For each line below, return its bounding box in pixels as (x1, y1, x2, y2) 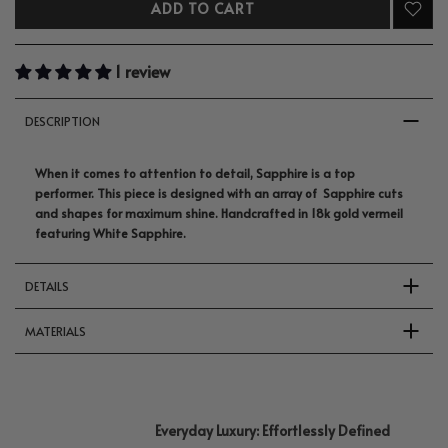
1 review (115, 60, 170, 83)
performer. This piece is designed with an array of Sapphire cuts (35, 185, 403, 202)
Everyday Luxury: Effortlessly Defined (155, 421, 390, 441)
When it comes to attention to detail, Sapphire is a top (35, 165, 355, 182)
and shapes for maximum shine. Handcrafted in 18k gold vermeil (35, 205, 403, 222)
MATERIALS (25, 323, 86, 340)
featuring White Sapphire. (35, 225, 186, 242)
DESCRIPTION (25, 113, 100, 130)
